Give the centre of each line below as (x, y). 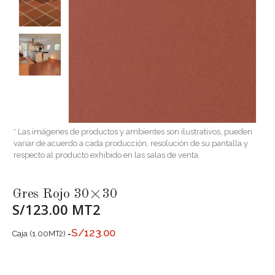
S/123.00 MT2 (56, 210)
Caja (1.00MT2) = (42, 234)
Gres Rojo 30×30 (65, 194)
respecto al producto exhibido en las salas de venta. (107, 155)
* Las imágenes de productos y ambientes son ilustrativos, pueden (133, 132)
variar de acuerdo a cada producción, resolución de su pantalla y (131, 143)
